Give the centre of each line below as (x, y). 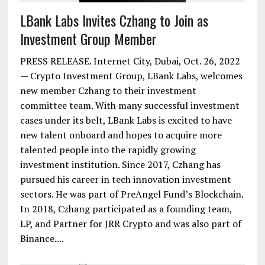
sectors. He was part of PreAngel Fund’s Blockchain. (131, 194)
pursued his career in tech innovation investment (125, 179)
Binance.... (42, 238)
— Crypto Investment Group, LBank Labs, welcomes (131, 75)
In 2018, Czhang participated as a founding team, (126, 209)
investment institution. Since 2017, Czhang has (120, 164)
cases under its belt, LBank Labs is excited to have (126, 120)
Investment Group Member (88, 38)
